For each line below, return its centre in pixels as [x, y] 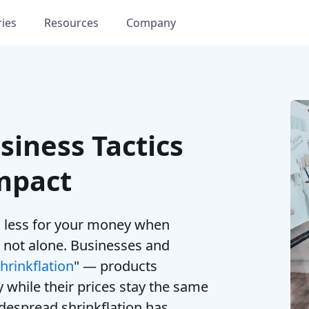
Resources [71, 22]
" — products [116, 266]
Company [151, 22]
